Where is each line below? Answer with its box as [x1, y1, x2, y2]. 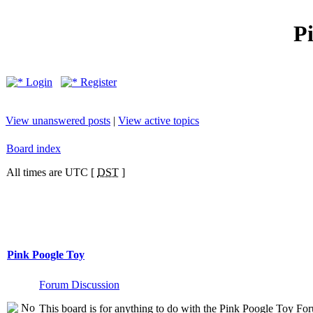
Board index [6, 143, 61, 154]
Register [78, 76, 117, 88]
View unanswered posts [6, 115, 110, 126]
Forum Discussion [39, 279, 119, 291]
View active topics [118, 115, 199, 126]
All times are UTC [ [6, 166, 97, 178]
